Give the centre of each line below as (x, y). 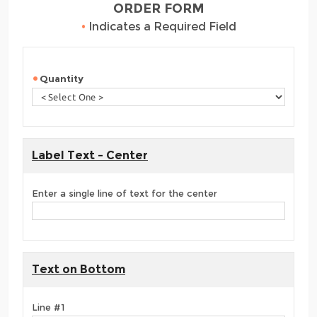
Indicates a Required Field (161, 27)
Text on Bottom (79, 270)
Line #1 (48, 307)
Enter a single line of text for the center (125, 194)
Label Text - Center (90, 156)
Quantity (62, 79)
